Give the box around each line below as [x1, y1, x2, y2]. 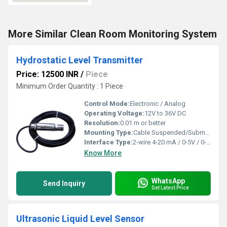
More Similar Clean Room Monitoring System [8, 28, 217, 40]
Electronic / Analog [130, 100, 185, 107]
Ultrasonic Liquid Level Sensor [16, 213, 144, 224]
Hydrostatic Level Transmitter [16, 55, 143, 65]
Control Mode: [84, 100, 130, 107]
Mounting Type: [84, 129, 133, 136]
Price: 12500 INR [16, 69, 79, 79]
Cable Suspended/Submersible [133, 129, 205, 136]
